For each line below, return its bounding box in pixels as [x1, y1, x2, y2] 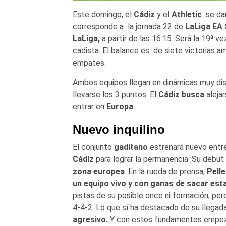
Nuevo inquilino [72, 123, 165, 137]
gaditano [114, 142, 148, 152]
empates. [72, 58, 106, 68]
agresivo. [72, 215, 110, 225]
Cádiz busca [158, 90, 206, 100]
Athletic [171, 10, 202, 20]
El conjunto [72, 142, 114, 152]
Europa [106, 102, 133, 112]
